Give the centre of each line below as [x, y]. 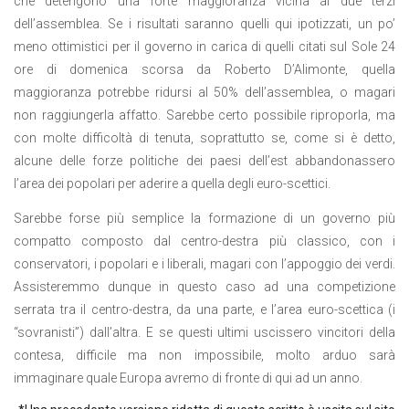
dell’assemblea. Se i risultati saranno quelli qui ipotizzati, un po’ [204, 24]
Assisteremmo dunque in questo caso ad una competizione [204, 286]
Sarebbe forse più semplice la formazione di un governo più [204, 218]
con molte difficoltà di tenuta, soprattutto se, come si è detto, [204, 138]
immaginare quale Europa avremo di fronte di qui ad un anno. [188, 378]
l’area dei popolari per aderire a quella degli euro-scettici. [172, 184]
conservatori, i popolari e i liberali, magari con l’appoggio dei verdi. [204, 263]
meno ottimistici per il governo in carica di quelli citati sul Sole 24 [204, 47]
